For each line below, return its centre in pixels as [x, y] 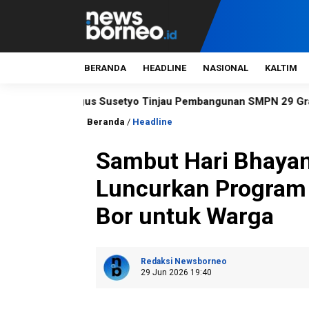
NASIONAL [226, 68]
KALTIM [281, 68]
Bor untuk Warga [185, 216]
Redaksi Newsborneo [184, 261]
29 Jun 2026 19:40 [176, 272]
